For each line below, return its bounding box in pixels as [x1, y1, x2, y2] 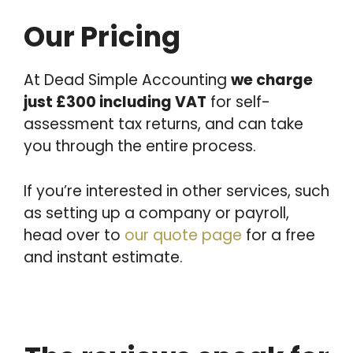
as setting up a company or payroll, [24, 202, 289, 224]
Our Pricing [24, 17, 180, 56]
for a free [242, 224, 315, 246]
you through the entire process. [24, 136, 256, 157]
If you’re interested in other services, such [24, 180, 329, 202]
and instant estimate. [24, 246, 183, 268]
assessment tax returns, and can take [24, 113, 303, 135]
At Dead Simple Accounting [24, 69, 231, 91]
